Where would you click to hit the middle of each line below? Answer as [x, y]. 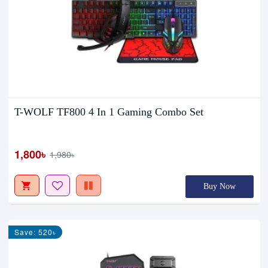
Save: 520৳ [36, 232]
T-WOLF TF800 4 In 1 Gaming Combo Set [109, 112]
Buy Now [220, 186]
